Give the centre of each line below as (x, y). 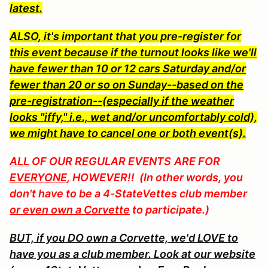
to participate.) (170, 209)
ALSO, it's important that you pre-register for (125, 36)
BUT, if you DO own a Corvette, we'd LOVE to (124, 237)
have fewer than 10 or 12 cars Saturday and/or (128, 68)
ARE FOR (197, 161)
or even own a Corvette (70, 209)
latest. (26, 8)
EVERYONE (38, 177)
